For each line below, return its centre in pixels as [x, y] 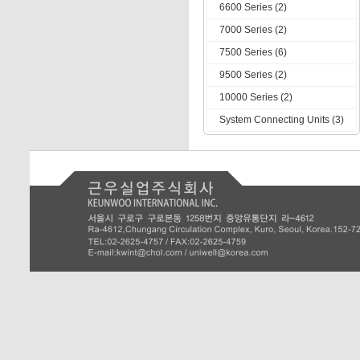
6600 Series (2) [253, 7]
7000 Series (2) [253, 30]
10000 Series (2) [256, 97]
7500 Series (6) [253, 52]
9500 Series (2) [253, 75]
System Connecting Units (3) [281, 120]
